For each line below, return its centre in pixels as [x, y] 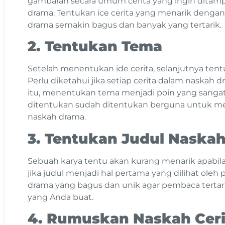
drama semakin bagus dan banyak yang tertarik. [126, 25]
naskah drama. [58, 117]
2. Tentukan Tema [95, 46]
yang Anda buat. [62, 197]
